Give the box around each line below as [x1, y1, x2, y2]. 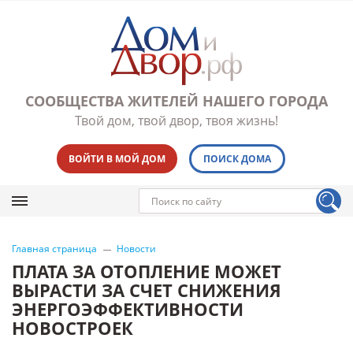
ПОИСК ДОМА [203, 152, 271, 165]
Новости [117, 242, 156, 255]
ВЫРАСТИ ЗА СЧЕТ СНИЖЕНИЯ [12, 278, 281, 302]
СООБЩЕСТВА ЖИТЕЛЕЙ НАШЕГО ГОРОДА [25, 91, 328, 110]
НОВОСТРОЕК [12, 316, 133, 340]
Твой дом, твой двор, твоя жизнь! [75, 112, 278, 129]
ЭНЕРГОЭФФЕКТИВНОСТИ [12, 297, 243, 321]
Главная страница [12, 242, 97, 255]
